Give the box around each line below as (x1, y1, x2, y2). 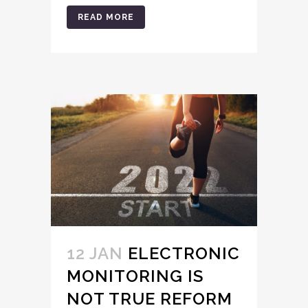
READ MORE (78, 12, 134, 22)
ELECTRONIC (128, 243, 240, 263)
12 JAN (67, 243, 123, 263)
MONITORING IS (67, 265, 203, 286)
